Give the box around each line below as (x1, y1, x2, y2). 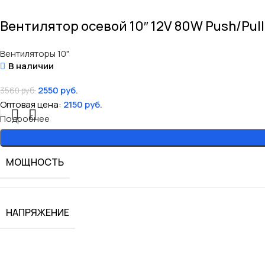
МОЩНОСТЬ (6, 156, 64, 169)
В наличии (8, 60, 54, 73)
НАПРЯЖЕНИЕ (6, 206, 69, 219)
